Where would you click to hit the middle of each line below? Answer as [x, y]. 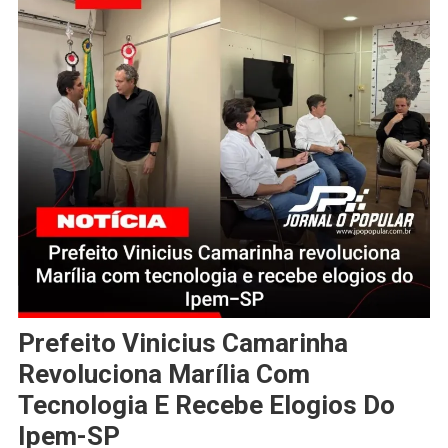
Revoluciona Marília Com [163, 373]
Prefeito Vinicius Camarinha [182, 342]
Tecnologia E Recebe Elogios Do [206, 404]
